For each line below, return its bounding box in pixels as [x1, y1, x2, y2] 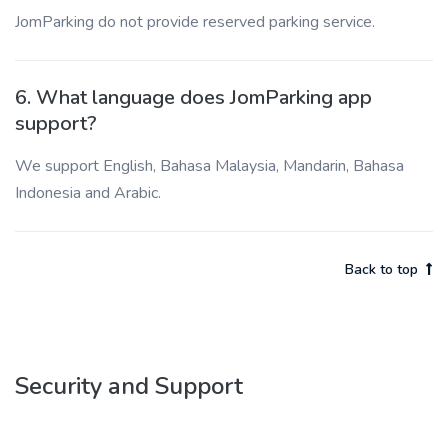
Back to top [345, 260, 418, 279]
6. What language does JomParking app [15, 84, 372, 111]
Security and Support [15, 370, 243, 402]
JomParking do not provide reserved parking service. [15, 11, 375, 33]
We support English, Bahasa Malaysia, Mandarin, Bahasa [15, 155, 404, 177]
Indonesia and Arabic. [15, 182, 161, 204]
